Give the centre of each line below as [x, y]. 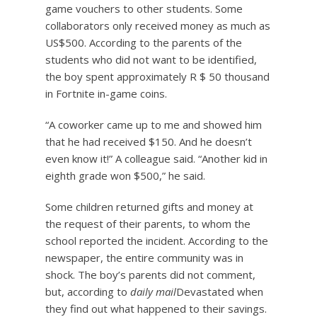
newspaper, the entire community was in [144, 258]
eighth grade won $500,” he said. [125, 175]
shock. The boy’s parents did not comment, [150, 275]
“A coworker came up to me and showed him [154, 125]
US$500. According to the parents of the [144, 42]
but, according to [88, 292]
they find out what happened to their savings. [156, 309]
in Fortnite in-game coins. [106, 93]
